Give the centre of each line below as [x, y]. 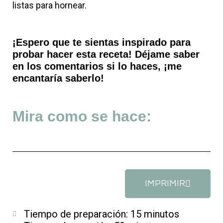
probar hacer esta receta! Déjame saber [106, 54]
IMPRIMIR [165, 183]
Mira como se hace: [82, 116]
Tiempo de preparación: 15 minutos [101, 214]
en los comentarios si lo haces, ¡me [97, 66]
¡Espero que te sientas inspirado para [102, 42]
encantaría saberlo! [60, 78]
